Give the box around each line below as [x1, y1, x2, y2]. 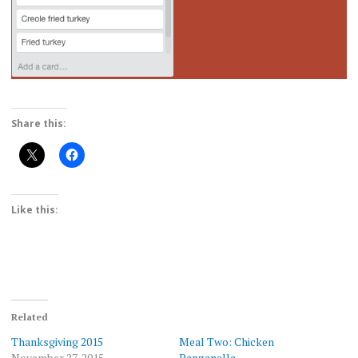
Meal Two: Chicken [179, 334, 274, 350]
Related [10, 311, 48, 324]
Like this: [10, 203, 58, 217]
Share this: [10, 117, 66, 131]
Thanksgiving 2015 [10, 334, 103, 350]
